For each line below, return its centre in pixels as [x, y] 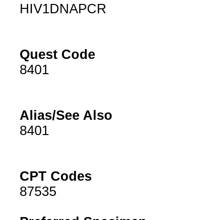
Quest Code [57, 55]
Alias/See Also [66, 116]
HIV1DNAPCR [63, 9]
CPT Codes [55, 177]
